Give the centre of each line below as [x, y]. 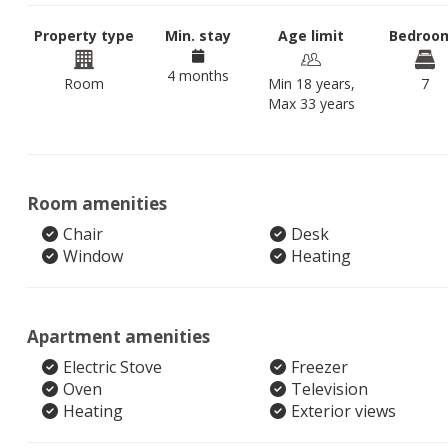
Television [329, 389]
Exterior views [343, 411]
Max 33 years [311, 103]
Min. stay [197, 35]
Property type [83, 35]
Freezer [319, 367]
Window [93, 256]
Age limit [311, 35]
